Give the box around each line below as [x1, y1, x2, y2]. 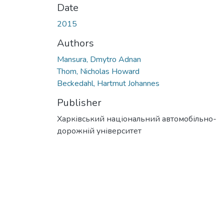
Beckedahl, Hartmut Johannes [57, 77, 159, 89]
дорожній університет [57, 125, 141, 136]
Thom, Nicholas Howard [57, 65, 139, 77]
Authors [57, 36, 94, 50]
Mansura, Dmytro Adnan [57, 53, 141, 65]
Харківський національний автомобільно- [57, 113, 216, 124]
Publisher [57, 95, 101, 109]
